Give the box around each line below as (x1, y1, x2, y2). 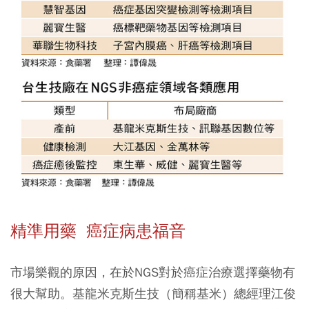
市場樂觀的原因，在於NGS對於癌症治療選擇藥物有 (10, 264, 295, 281)
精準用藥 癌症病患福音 (10, 221, 190, 242)
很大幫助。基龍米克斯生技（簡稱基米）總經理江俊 (10, 286, 296, 302)
